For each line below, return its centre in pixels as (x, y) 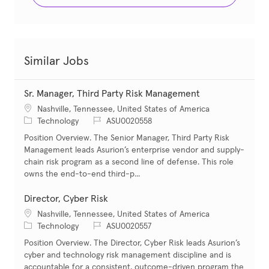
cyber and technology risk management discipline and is (128, 255)
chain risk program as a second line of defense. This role (129, 162)
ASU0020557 (129, 226)
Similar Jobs (56, 61)
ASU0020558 (129, 121)
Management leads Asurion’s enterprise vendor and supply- (134, 150)
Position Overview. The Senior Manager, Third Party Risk (127, 138)
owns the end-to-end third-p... (82, 174)
